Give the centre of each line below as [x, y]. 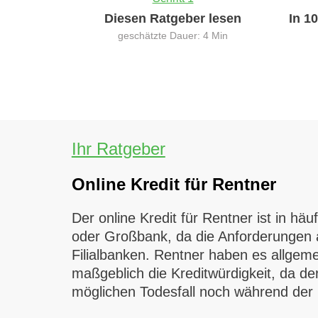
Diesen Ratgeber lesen [173, 18]
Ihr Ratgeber [118, 149]
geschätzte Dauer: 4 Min [173, 35]
